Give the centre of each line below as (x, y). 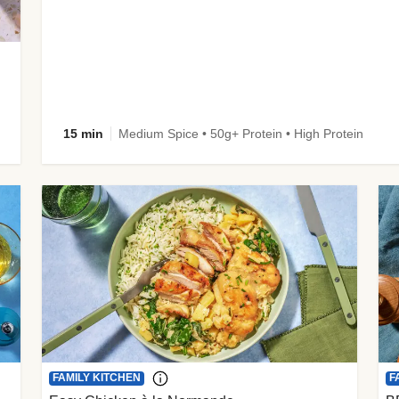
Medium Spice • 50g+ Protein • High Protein (241, 134)
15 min (84, 134)
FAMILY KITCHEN (97, 378)
